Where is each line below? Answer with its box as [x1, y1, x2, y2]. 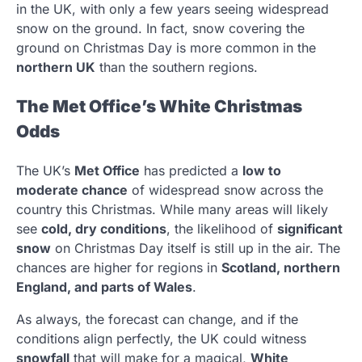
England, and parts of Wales [16, 278, 192, 295]
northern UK [16, 59, 95, 76]
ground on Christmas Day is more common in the [16, 40, 316, 57]
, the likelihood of [166, 220, 277, 237]
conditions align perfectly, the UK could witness [16, 330, 306, 347]
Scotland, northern [221, 259, 340, 276]
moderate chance [16, 181, 128, 198]
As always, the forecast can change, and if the [16, 310, 298, 327]
